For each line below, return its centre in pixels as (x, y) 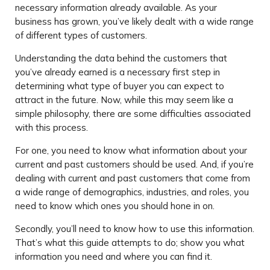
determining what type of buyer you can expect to (120, 86)
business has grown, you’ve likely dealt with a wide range (134, 22)
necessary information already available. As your (116, 8)
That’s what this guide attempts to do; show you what (130, 243)
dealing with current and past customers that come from (133, 178)
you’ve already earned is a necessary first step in (118, 72)
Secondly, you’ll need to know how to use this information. (135, 229)
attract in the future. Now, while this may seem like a (124, 100)
